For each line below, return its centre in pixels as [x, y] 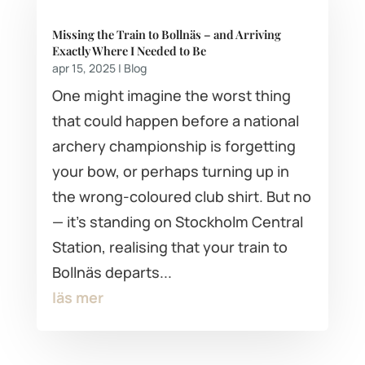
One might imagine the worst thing [171, 96]
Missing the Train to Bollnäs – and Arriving [166, 35]
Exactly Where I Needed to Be [129, 51]
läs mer [77, 298]
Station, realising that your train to [169, 247]
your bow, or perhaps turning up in [170, 172]
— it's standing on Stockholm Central [177, 222]
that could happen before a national [175, 121]
